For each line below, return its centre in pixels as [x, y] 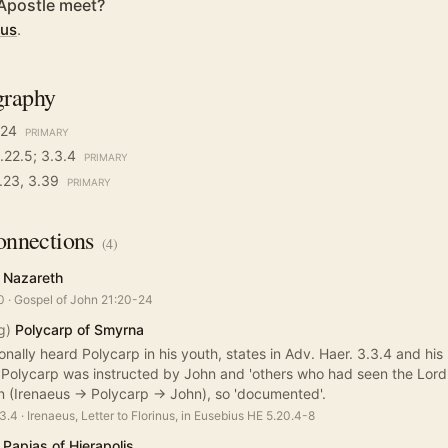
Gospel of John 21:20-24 [83, 300]
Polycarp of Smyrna [79, 330]
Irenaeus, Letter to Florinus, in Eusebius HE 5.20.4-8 [171, 416]
